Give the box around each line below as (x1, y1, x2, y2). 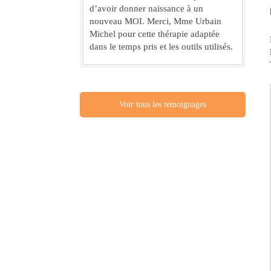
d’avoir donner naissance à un (90, 3, 203, 13)
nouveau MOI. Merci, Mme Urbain (90, 16, 221, 26)
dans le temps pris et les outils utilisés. (90, 41, 233, 51)
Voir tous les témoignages (119, 99, 206, 109)
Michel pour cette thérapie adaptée (90, 28, 220, 39)
